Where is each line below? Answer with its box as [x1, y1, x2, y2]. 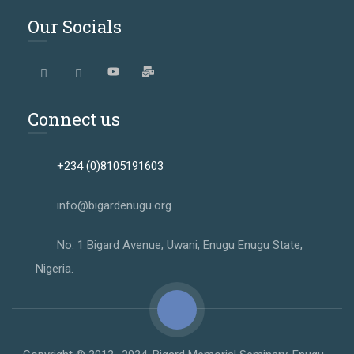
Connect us [28, 107, 120, 130]
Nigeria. [36, 262, 73, 276]
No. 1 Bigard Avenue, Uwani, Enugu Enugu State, [57, 238, 303, 252]
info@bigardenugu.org [57, 198, 171, 213]
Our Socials [28, 15, 122, 38]
